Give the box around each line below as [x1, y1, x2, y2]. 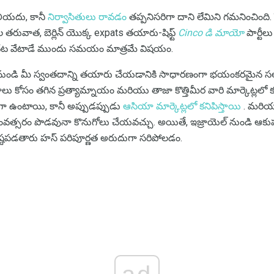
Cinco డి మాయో [178, 26, 244, 39]
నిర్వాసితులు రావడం [48, 10, 127, 23]
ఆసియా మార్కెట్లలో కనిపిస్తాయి [123, 100, 241, 112]
